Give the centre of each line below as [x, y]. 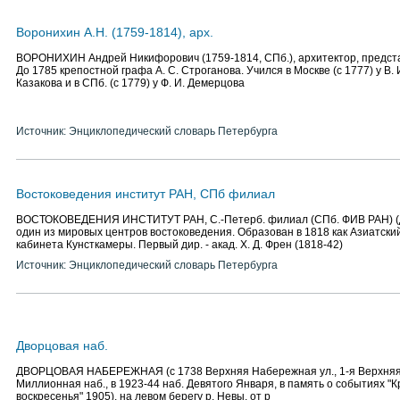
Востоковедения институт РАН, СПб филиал [146, 194]
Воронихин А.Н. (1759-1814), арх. [115, 32]
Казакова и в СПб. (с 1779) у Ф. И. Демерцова [130, 83]
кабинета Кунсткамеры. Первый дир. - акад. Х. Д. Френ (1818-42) [179, 245]
